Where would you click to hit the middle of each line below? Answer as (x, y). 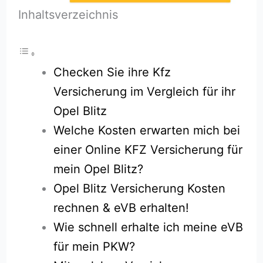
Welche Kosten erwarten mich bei (147, 130)
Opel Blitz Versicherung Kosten (140, 188)
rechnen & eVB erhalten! (122, 208)
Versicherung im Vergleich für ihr (145, 91)
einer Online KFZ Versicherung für (148, 149)
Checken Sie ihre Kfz (112, 72)
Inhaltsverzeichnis (68, 14)
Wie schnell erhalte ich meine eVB (149, 227)
